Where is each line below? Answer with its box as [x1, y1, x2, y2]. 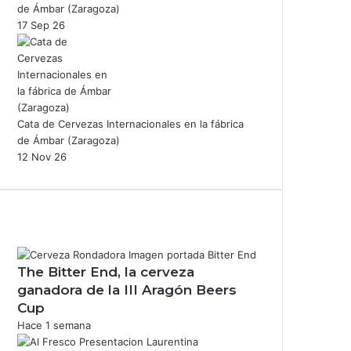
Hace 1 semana [17, 318, 91, 331]
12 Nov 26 [17, 150, 67, 163]
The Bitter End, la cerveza [17, 263, 194, 280]
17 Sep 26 [17, 18, 65, 31]
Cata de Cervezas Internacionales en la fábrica [17, 117, 244, 130]
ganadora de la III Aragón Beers [17, 281, 237, 298]
